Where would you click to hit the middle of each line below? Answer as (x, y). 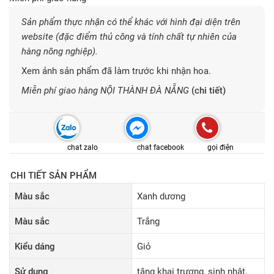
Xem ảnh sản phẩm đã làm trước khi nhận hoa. (116, 71)
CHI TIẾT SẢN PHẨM (54, 176)
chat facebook (161, 147)
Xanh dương (161, 196)
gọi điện (220, 147)
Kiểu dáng (35, 246)
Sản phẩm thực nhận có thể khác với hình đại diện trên (131, 22)
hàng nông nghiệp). (60, 51)
